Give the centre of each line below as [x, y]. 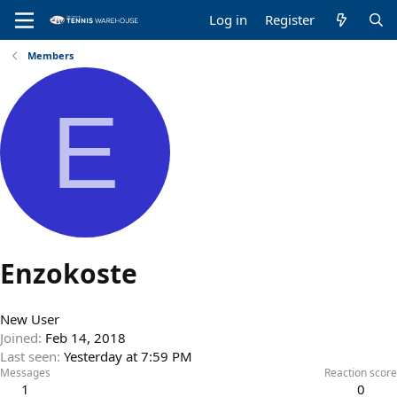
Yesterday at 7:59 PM [128, 357]
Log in [229, 19]
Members [50, 55]
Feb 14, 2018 [86, 338]
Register [290, 19]
